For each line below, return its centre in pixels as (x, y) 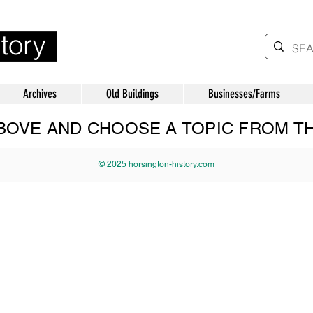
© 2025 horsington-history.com (156, 164)
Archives (40, 94)
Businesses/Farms (244, 94)
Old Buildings (132, 94)
